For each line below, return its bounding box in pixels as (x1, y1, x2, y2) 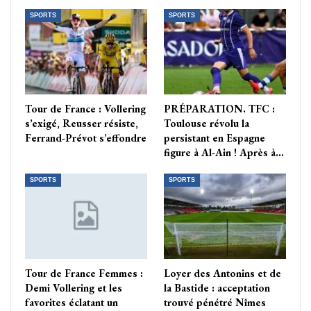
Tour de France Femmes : (25, 267, 143, 280)
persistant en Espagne (164, 131, 265, 144)
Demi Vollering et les (25, 281, 122, 295)
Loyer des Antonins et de (164, 267, 281, 280)
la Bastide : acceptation (164, 281, 270, 295)
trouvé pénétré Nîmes (164, 296, 266, 310)
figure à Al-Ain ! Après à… (164, 145, 284, 159)
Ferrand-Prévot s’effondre (25, 131, 146, 144)
